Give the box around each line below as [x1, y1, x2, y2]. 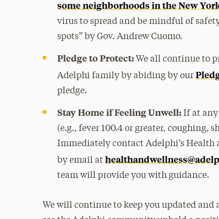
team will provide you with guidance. [57, 171, 209, 180]
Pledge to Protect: [57, 52, 134, 64]
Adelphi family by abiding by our [57, 71, 196, 80]
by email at [57, 156, 105, 165]
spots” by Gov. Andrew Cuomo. [57, 32, 182, 41]
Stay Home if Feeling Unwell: [57, 106, 183, 118]
